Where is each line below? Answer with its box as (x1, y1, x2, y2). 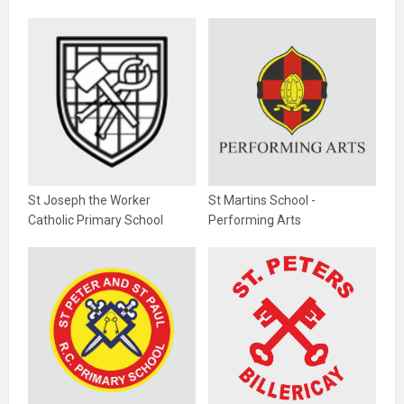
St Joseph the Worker (28, 193, 151, 207)
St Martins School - (208, 193, 316, 207)
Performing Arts (208, 213, 301, 227)
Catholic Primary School (28, 213, 163, 227)
